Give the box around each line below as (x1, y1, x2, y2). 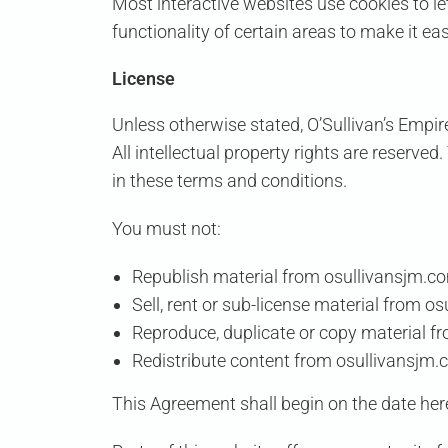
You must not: (112, 218, 221, 240)
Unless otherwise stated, (112, 114, 307, 136)
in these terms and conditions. (112, 170, 347, 192)
